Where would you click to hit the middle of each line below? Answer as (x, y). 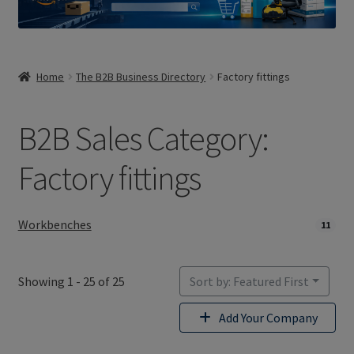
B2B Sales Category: (143, 138)
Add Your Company (269, 318)
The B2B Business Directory (141, 76)
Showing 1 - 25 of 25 (71, 282)
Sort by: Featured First (249, 282)
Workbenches (55, 225)
